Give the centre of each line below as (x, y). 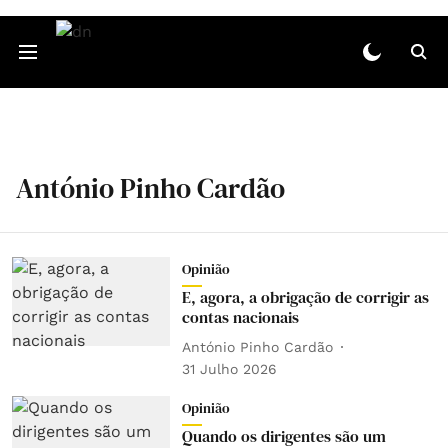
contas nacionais (240, 317)
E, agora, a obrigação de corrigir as (305, 297)
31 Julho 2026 (229, 369)
